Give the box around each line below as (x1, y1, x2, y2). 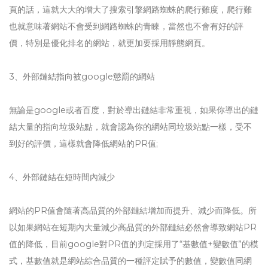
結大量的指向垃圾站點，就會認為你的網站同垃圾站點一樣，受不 (9, 121, 252, 132)
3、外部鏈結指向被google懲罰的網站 (9, 71, 155, 82)
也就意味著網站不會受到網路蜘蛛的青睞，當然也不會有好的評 (9, 21, 243, 32)
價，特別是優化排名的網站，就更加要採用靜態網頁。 (9, 38, 210, 48)
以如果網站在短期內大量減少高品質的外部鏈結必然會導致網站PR (9, 222, 257, 233)
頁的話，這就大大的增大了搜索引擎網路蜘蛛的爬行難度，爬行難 (9, 4, 252, 15)
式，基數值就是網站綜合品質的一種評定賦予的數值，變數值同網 (9, 255, 252, 266)
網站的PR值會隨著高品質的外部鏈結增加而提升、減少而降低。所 (9, 205, 257, 216)
